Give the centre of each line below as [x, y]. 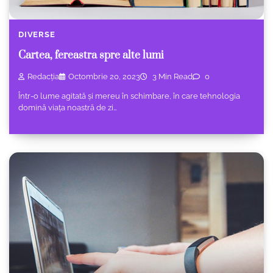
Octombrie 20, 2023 [104, 76]
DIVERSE [37, 35]
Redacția [43, 76]
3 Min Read [172, 76]
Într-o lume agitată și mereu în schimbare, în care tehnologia [129, 96]
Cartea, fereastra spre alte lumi [91, 56]
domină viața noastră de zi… [68, 107]
